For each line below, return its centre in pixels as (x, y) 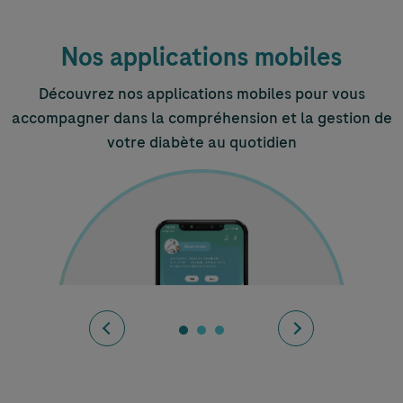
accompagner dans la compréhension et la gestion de (201, 117)
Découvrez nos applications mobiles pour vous (201, 93)
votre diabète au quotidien (201, 142)
